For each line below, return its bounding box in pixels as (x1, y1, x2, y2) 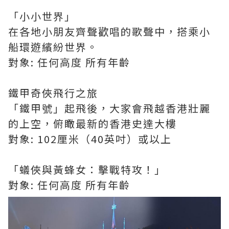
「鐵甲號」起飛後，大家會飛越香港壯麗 (8, 101, 211, 116)
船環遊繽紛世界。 (8, 39, 98, 54)
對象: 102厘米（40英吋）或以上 (8, 131, 172, 146)
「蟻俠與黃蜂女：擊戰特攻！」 (8, 162, 166, 177)
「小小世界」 (8, 9, 76, 24)
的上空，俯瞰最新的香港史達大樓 (8, 116, 177, 131)
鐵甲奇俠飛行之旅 (8, 85, 98, 100)
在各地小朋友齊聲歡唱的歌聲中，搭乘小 (8, 24, 211, 39)
